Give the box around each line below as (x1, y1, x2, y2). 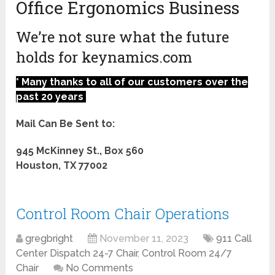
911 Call (216, 232, 252, 244)
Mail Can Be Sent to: (16, 117, 115, 130)
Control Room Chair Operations (16, 203, 230, 223)
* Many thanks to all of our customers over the (16, 76, 249, 88)
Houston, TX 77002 (16, 159, 108, 171)
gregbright (25, 232, 74, 244)
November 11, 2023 (99, 232, 189, 244)
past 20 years (16, 90, 87, 103)
